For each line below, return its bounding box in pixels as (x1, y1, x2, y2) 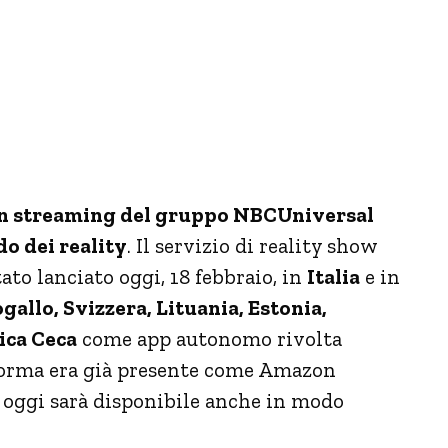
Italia (307, 263, 360, 289)
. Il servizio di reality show (127, 232, 378, 258)
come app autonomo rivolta (77, 325, 342, 351)
